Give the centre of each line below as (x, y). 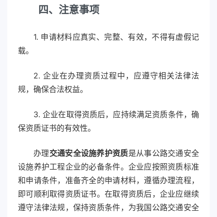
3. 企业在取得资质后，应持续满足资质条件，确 (116, 115)
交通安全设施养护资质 (89, 153)
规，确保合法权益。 (53, 89)
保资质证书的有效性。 (57, 128)
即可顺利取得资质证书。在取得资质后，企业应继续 (108, 194)
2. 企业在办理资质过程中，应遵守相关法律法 (116, 76)
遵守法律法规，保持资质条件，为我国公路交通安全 (108, 208)
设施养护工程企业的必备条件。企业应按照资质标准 (108, 167)
